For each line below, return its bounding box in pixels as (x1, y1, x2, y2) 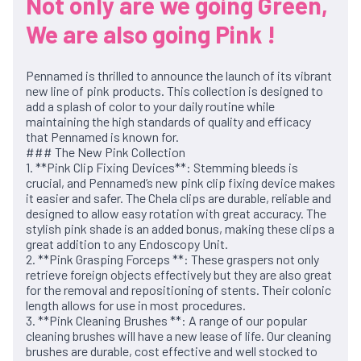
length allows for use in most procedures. (26, 297, 246, 313)
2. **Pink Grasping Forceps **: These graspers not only (26, 251, 319, 267)
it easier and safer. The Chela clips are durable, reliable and (26, 189, 331, 205)
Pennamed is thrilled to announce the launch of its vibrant (26, 67, 332, 83)
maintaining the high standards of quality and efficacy (26, 113, 311, 129)
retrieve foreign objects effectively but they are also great (26, 266, 332, 282)
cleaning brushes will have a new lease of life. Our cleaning (26, 327, 331, 343)
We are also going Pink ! (26, 19, 276, 48)
